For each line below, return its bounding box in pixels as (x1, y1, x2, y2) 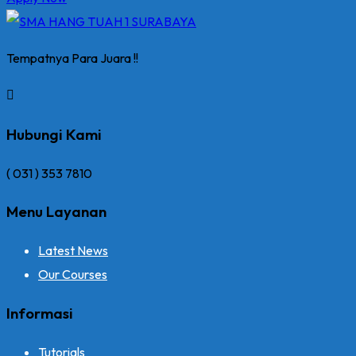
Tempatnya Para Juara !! (6, 50, 138, 67)
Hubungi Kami (6, 124, 102, 144)
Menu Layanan (6, 202, 106, 222)
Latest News (38, 242, 108, 259)
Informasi (6, 303, 73, 323)
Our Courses (38, 266, 107, 283)
